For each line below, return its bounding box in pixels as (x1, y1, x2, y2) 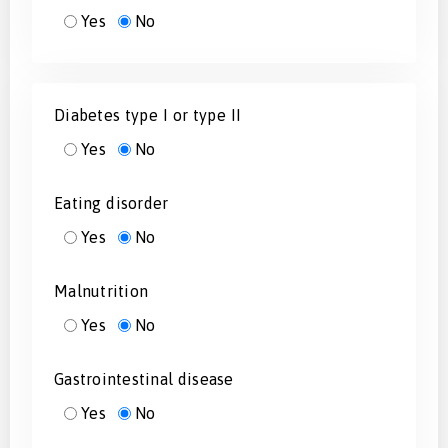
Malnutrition (54, 281, 148, 300)
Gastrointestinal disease (54, 369, 234, 388)
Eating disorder (54, 193, 169, 212)
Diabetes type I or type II (54, 105, 241, 124)
